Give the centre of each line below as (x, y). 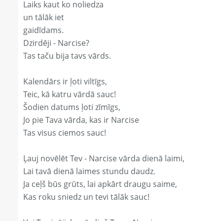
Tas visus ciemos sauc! (65, 133)
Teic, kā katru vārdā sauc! (70, 94)
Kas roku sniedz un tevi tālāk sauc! (86, 197)
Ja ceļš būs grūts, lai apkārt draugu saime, (100, 184)
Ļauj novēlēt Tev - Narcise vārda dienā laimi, (104, 159)
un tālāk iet (44, 18)
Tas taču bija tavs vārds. (67, 56)
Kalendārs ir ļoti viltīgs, (65, 82)
